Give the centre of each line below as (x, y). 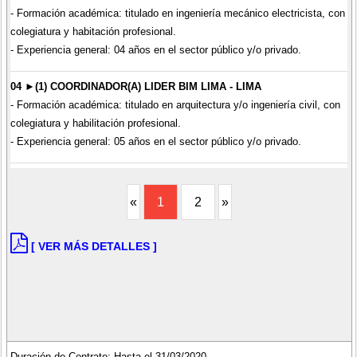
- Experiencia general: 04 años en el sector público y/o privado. (155, 50)
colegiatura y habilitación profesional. (95, 123)
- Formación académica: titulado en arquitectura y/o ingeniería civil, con (175, 104)
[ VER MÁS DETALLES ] (94, 246)
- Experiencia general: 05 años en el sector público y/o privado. (155, 141)
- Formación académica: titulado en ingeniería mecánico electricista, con (177, 14)
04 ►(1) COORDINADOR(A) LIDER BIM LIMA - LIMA (135, 86)
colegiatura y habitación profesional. (93, 32)
